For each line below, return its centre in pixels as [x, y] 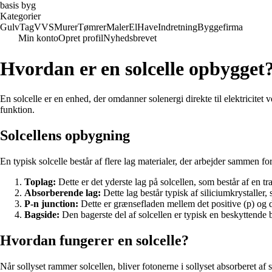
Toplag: [40, 182]
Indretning [178, 27]
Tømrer [92, 27]
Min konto [38, 38]
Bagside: [42, 214]
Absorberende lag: [63, 192]
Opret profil [81, 38]
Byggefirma [220, 27]
